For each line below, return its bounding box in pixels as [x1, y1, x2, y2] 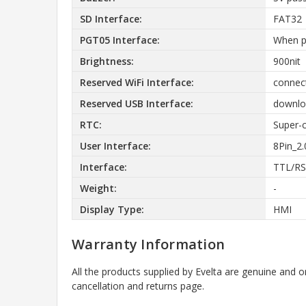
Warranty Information [72, 235, 225, 254]
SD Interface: [79, 12, 142, 25]
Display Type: [79, 202, 144, 216]
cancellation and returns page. [72, 279, 204, 293]
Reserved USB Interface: [79, 96, 193, 110]
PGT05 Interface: [79, 33, 160, 46]
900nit [273, 54, 301, 68]
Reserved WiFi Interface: [79, 75, 194, 89]
